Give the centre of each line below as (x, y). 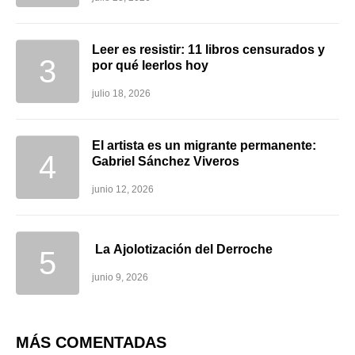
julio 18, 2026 (121, 94)
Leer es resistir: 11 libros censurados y (208, 50)
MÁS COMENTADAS (91, 343)
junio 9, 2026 (120, 278)
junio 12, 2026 (123, 190)
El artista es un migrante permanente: (204, 146)
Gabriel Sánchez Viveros (166, 162)
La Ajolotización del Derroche (182, 250)
